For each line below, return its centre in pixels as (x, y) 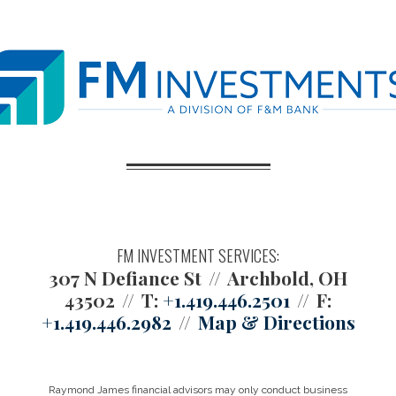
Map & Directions (276, 322)
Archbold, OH (287, 278)
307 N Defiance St (125, 278)
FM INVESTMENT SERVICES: (198, 255)
